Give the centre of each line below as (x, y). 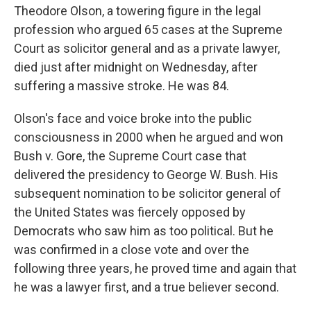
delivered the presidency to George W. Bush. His (146, 175)
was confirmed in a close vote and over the (132, 250)
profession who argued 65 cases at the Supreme (148, 30)
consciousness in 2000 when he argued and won (149, 137)
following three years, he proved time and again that (155, 268)
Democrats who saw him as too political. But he (144, 231)
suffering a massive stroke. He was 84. (121, 86)
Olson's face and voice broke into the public (133, 118)
